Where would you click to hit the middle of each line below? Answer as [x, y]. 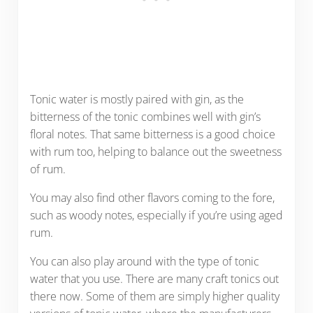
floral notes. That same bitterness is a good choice [152, 134]
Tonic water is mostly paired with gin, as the [137, 99]
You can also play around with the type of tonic [144, 261]
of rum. [48, 169]
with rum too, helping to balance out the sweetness [155, 151]
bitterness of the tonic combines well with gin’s [145, 116]
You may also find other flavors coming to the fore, [152, 197]
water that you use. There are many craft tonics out [154, 278]
